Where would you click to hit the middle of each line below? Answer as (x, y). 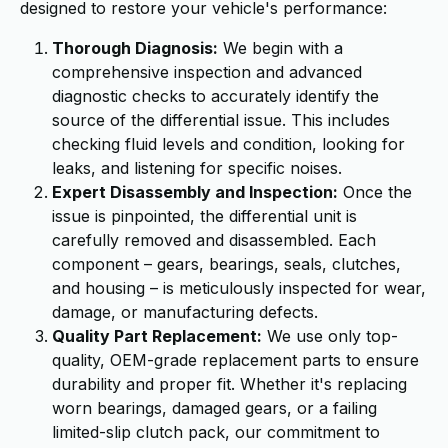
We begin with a (280, 48)
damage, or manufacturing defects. (185, 312)
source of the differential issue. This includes (221, 120)
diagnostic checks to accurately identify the (215, 96)
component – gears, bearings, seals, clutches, (226, 264)
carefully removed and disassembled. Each (214, 240)
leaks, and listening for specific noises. (197, 168)
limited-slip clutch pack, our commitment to (216, 432)
